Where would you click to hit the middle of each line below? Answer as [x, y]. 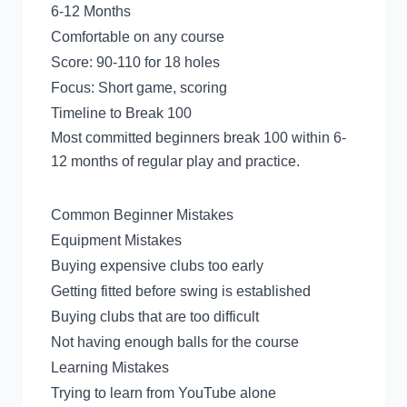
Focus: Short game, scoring [139, 88]
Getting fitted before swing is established [181, 291]
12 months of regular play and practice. [175, 161]
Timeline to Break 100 [121, 113]
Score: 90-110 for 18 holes [135, 62]
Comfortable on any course [138, 37]
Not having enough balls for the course [175, 342]
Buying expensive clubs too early [157, 266]
